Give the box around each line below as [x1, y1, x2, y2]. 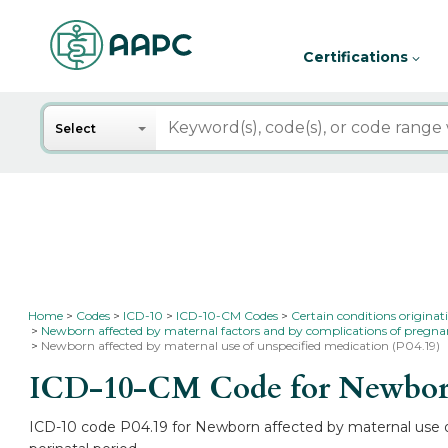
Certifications [303, 48, 412, 66]
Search [42, 106, 103, 125]
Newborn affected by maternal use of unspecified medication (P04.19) [41, 338, 441, 353]
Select [55, 121, 97, 136]
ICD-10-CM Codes [176, 308, 279, 323]
